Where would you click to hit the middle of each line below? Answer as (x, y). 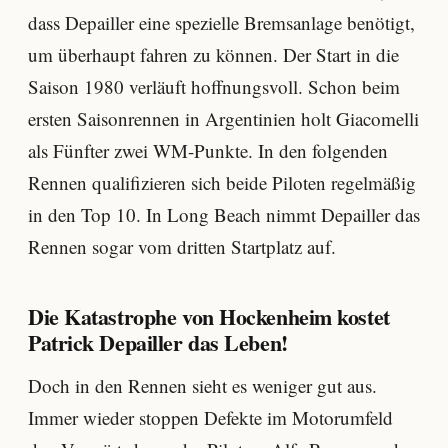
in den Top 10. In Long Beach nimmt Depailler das (224, 214)
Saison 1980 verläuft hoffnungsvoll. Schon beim (214, 86)
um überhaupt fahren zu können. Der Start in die (213, 54)
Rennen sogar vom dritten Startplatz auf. (182, 246)
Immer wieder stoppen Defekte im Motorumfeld (210, 417)
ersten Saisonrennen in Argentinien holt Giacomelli (223, 118)
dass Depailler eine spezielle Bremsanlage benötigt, (221, 22)
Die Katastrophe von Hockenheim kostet (209, 317)
